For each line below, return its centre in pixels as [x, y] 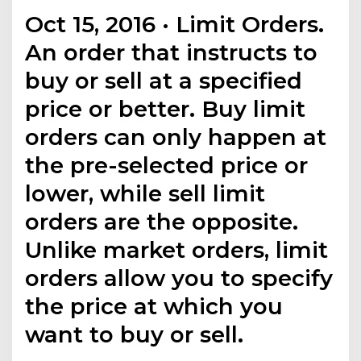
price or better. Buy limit [166, 108]
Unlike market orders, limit [177, 249]
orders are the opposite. [162, 221]
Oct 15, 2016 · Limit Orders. [175, 24]
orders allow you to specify [179, 278]
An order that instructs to [172, 52]
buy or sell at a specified [164, 80]
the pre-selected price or [167, 165]
